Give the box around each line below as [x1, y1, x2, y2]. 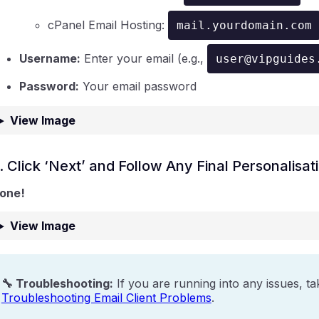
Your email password [78, 79, 197, 94]
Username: [19, 51, 80, 66]
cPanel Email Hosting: [47, 17, 168, 32]
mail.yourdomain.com [176, 18, 312, 32]
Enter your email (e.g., [80, 51, 207, 66]
